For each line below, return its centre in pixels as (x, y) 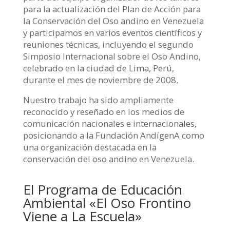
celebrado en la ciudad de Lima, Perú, (98, 68)
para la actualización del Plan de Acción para (112, 9)
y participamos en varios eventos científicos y (112, 32)
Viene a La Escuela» (82, 216)
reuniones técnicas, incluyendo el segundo (108, 44)
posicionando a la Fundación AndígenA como (113, 136)
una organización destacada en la (90, 147)
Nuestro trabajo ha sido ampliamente (98, 100)
